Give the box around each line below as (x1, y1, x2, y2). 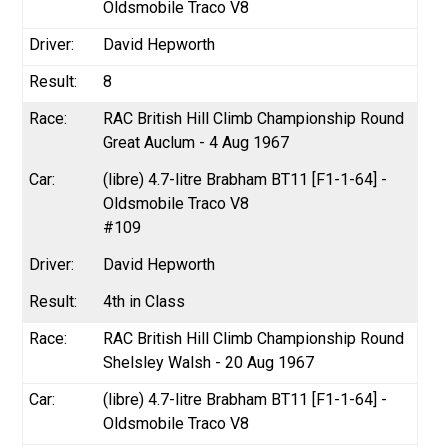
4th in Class (103, 291, 186, 311)
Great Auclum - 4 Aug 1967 (103, 132, 290, 152)
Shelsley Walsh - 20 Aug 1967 (103, 352, 315, 372)
